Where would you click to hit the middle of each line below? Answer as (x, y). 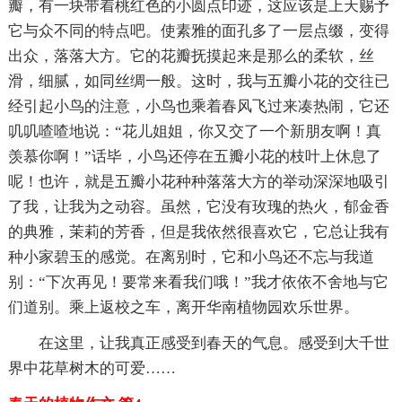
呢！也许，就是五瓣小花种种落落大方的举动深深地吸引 (198, 181)
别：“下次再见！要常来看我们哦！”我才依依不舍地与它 (198, 282)
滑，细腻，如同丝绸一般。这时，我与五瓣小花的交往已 (198, 81)
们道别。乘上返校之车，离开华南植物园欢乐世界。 (183, 307)
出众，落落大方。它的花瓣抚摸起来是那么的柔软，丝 (191, 56)
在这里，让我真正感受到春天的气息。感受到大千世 (214, 343)
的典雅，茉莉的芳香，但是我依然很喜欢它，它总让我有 (198, 232)
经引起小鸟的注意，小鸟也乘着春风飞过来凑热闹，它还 (198, 106)
